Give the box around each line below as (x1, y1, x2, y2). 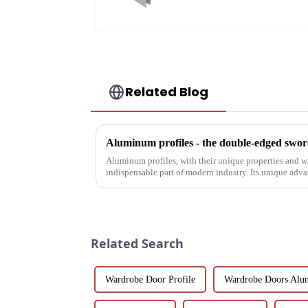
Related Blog (125, 83, 209, 101)
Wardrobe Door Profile (105, 274, 195, 285)
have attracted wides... (106, 179, 188, 190)
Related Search (91, 235, 184, 252)
